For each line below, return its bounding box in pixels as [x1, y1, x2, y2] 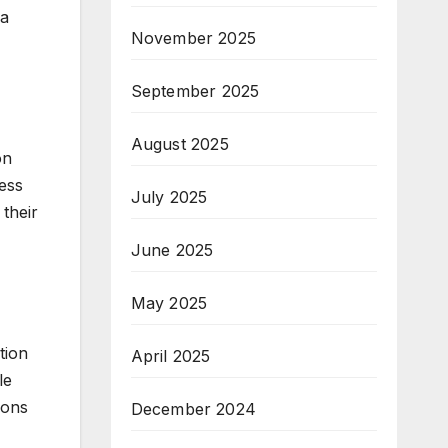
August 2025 [130, 134, 229, 155]
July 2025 [130, 187, 208, 208]
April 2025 [130, 346, 211, 367]
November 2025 [130, 28, 257, 49]
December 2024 [130, 399, 257, 420]
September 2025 [130, 81, 260, 102]
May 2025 [130, 293, 208, 314]
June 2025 [130, 240, 214, 261]
